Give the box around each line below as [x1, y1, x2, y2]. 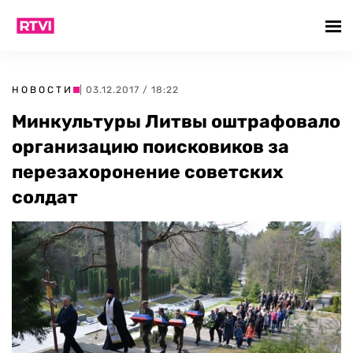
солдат [12, 186, 78, 208]
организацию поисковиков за [12, 136, 289, 158]
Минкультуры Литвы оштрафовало [12, 110, 340, 132]
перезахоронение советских [12, 161, 284, 183]
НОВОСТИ [12, 84, 73, 95]
